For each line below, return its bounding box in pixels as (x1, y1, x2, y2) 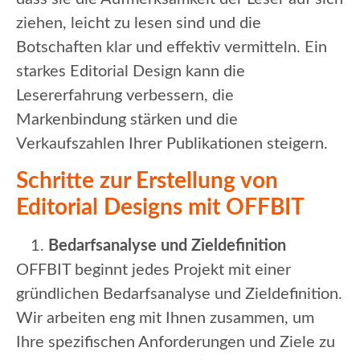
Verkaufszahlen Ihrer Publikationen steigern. (16, 136, 328, 153)
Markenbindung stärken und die (16, 112, 238, 129)
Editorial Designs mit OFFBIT (16, 195, 305, 219)
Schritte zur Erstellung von (16, 169, 278, 192)
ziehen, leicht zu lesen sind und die (16, 15, 261, 32)
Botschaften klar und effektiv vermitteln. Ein (16, 39, 327, 56)
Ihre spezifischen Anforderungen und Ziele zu (16, 333, 335, 350)
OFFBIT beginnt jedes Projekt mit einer (16, 261, 291, 278)
